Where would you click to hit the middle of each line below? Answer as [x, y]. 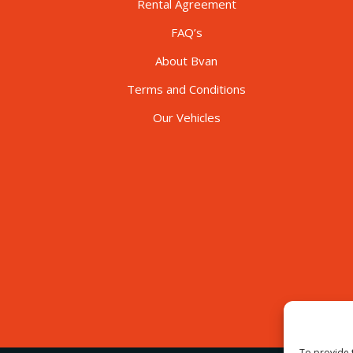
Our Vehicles [186, 117]
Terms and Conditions [186, 89]
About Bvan [186, 60]
